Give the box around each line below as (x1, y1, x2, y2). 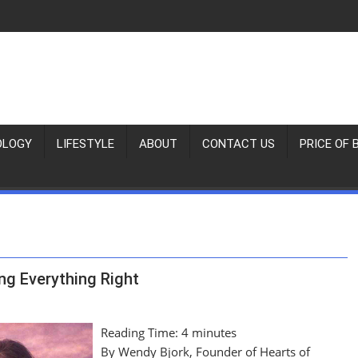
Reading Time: (101, 324, 182, 340)
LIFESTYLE (57, 137, 114, 151)
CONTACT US (202, 137, 275, 151)
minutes (192, 324, 237, 340)
